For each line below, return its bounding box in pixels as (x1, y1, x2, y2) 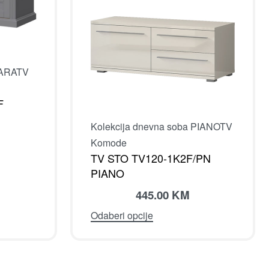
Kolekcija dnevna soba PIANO (91, 119, 220, 133)
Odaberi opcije (91, 208, 153, 222)
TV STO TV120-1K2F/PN (91, 150, 211, 166)
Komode (91, 135, 127, 150)
